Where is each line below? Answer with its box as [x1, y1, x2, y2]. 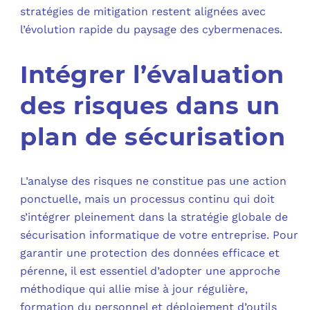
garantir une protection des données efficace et [20, 246, 280, 259]
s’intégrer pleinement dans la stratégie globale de [20, 210, 289, 224]
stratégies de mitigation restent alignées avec [20, 4, 266, 18]
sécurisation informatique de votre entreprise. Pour [20, 228, 299, 241]
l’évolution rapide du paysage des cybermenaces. [20, 22, 283, 36]
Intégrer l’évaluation [20, 59, 284, 89]
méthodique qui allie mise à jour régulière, [20, 282, 248, 295]
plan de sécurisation [20, 121, 286, 152]
